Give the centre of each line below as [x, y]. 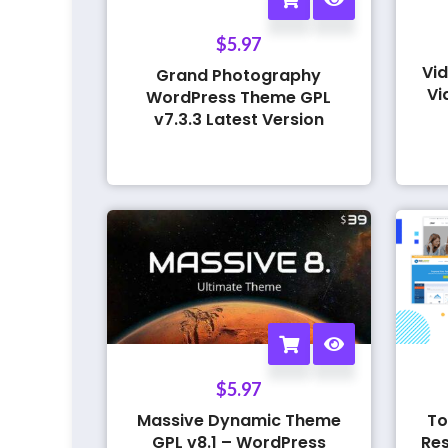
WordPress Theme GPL [239, 97]
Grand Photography [239, 75]
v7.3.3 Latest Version [238, 119]
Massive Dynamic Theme [238, 420]
